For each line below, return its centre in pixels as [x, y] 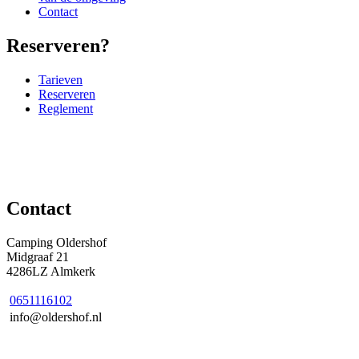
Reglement [66, 108]
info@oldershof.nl [56, 317]
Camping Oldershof [56, 242]
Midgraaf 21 [38, 256]
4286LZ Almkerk [51, 271]
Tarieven [61, 79]
